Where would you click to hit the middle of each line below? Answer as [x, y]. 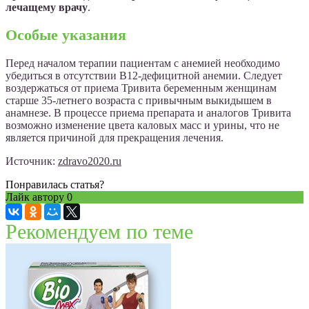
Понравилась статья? [55, 184]
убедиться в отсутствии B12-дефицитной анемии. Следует [144, 75]
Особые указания [66, 35]
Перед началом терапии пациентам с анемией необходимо [143, 63]
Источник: [32, 161]
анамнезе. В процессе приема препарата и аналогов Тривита [148, 112]
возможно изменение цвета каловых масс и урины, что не [142, 125]
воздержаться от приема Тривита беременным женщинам [141, 88]
